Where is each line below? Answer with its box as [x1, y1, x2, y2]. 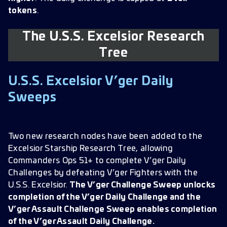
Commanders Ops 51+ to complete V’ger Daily [8, 157, 186, 165]
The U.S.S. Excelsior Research [22, 31, 205, 43]
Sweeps [8, 92, 57, 104]
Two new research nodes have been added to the [8, 132, 203, 140]
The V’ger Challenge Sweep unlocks [69, 181, 216, 189]
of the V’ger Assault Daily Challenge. [8, 217, 155, 225]
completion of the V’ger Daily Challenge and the [8, 193, 201, 201]
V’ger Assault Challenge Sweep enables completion [8, 205, 217, 213]
